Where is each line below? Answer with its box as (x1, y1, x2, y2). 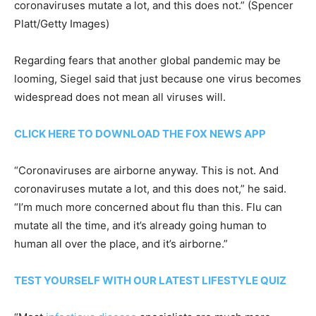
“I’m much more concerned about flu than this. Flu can (14, 200, 282, 214)
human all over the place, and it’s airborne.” (14, 237, 228, 251)
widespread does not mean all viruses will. (14, 90, 226, 104)
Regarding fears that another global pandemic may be (14, 54, 281, 68)
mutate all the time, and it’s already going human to (14, 219, 267, 233)
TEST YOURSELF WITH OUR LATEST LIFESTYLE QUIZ (14, 274, 286, 288)
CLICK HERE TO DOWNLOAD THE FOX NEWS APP (14, 127, 266, 141)
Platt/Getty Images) (14, 17, 109, 31)
